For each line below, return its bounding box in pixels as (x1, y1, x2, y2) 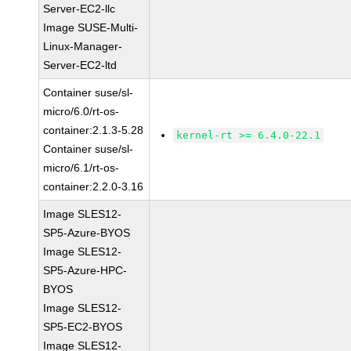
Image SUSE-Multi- (43, 21, 139, 34)
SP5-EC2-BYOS (43, 320, 123, 333)
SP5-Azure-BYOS (43, 226, 131, 239)
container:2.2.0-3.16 (43, 180, 144, 193)
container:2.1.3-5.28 (43, 124, 144, 136)
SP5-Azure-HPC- (43, 264, 128, 277)
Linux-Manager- (43, 40, 123, 52)
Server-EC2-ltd (43, 59, 118, 71)
